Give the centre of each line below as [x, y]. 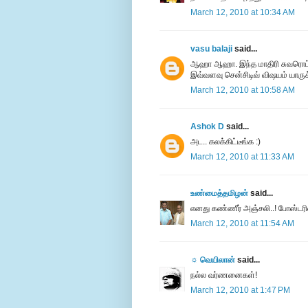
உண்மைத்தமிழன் [219, 194]
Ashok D [207, 127]
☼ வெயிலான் [213, 260]
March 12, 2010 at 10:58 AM [243, 90]
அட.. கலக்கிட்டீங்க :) [225, 142]
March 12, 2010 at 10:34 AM [243, 13]
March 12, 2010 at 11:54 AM [242, 224]
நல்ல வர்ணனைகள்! [224, 275]
